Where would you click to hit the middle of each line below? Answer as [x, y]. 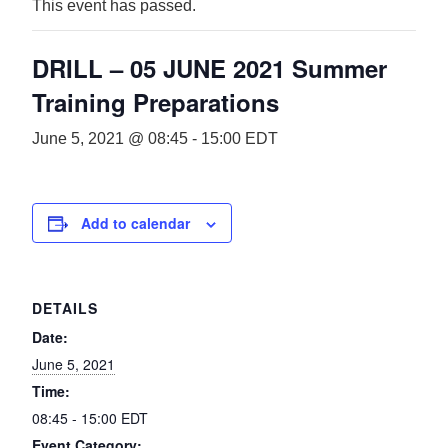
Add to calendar [135, 222]
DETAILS [65, 307]
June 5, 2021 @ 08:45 [110, 138]
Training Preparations [155, 101]
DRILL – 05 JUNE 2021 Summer [209, 67]
